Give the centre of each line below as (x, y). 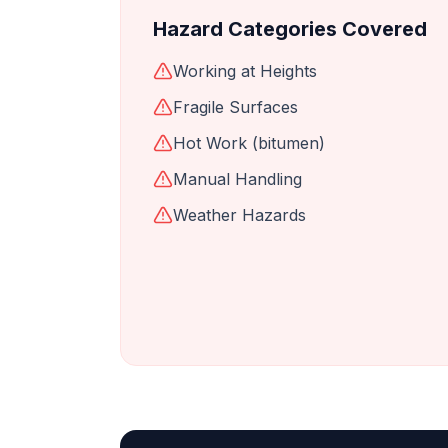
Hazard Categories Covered (290, 29)
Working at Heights (245, 71)
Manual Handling (237, 179)
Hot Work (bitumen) (249, 143)
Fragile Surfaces (235, 107)
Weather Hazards (239, 215)
